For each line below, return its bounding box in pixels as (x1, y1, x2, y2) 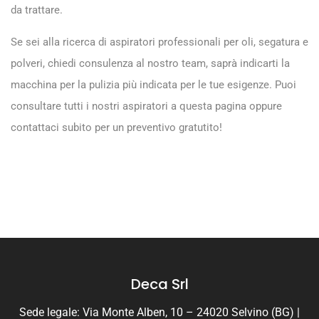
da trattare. (11, 3, 63, 16)
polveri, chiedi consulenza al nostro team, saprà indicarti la (11, 56, 290, 70)
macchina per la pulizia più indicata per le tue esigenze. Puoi (11, 78, 296, 91)
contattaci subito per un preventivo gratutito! (11, 120, 222, 134)
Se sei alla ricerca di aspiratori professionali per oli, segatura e (11, 35, 308, 48)
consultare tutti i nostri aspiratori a (11, 99, 179, 113)
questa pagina (179, 99, 246, 113)
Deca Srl (130, 273, 189, 294)
